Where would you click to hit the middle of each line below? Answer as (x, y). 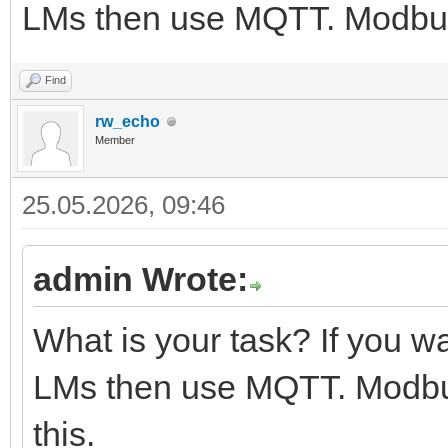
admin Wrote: (140, 279)
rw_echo (127, 122)
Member (115, 140)
